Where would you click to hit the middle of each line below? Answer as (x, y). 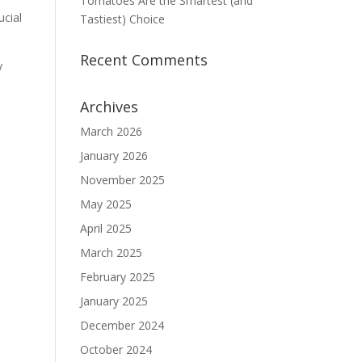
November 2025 (122, 180)
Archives (109, 107)
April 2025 (105, 228)
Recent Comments (143, 60)
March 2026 (111, 131)
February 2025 (117, 277)
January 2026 (114, 156)
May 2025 (105, 204)
